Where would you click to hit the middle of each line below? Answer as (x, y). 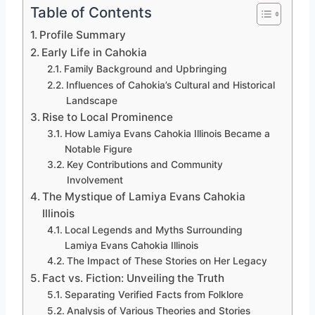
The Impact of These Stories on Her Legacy (167, 261)
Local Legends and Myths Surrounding (153, 230)
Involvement (95, 180)
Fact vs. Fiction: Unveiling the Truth (134, 278)
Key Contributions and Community (144, 165)
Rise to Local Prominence (108, 117)
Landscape (91, 101)
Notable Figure (98, 149)
